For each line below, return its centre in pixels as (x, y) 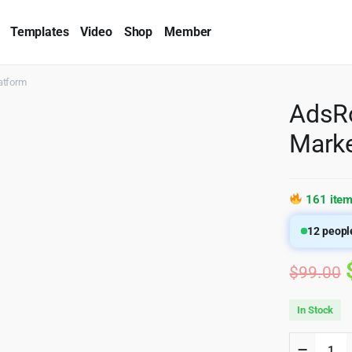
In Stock (315, 310)
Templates (39, 31)
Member (188, 31)
